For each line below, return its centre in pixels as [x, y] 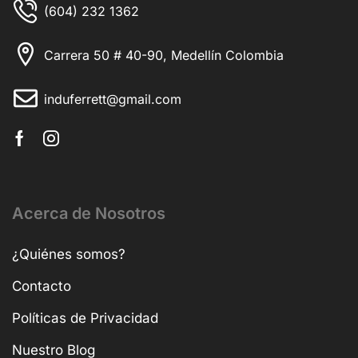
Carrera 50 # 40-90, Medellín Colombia [164, 55]
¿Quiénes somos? [69, 254]
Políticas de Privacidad [85, 318]
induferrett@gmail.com [113, 99]
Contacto [42, 286]
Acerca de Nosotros [89, 213]
